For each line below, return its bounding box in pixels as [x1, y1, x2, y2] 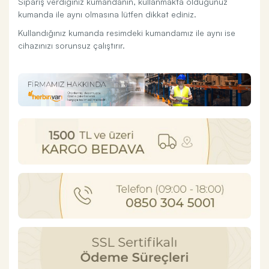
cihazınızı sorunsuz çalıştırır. [18, 40, 125, 50]
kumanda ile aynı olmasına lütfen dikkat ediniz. [18, 8, 196, 19]
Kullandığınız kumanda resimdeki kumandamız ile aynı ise [18, 27, 235, 38]
